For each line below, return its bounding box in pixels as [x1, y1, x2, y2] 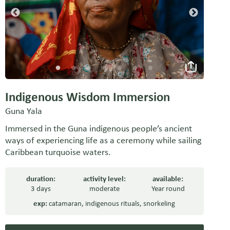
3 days [31, 184, 51, 194]
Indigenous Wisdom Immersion [5, 89, 170, 105]
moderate [89, 184, 120, 194]
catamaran [49, 199, 82, 208]
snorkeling [143, 199, 176, 208]
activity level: [83, 174, 126, 184]
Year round [151, 184, 185, 194]
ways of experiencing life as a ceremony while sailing [5, 135, 201, 146]
